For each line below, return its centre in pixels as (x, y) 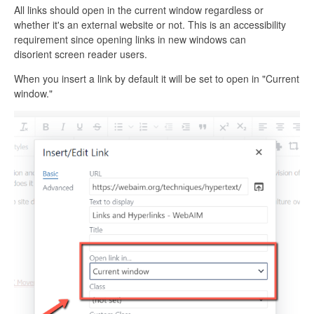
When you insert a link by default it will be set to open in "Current (157, 78)
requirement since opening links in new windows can (130, 39)
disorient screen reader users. (81, 54)
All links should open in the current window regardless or (139, 10)
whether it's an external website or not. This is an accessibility (150, 25)
